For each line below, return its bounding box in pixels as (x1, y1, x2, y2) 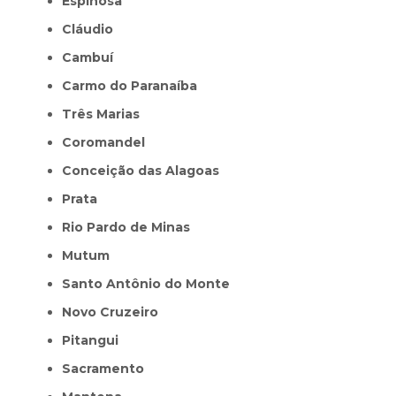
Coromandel (72, 133, 145, 150)
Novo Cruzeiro (72, 303, 158, 320)
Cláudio (72, 20, 113, 37)
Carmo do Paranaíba (72, 77, 197, 94)
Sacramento (71, 360, 144, 377)
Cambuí (72, 49, 113, 65)
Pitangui (71, 331, 118, 348)
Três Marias (72, 105, 140, 122)
